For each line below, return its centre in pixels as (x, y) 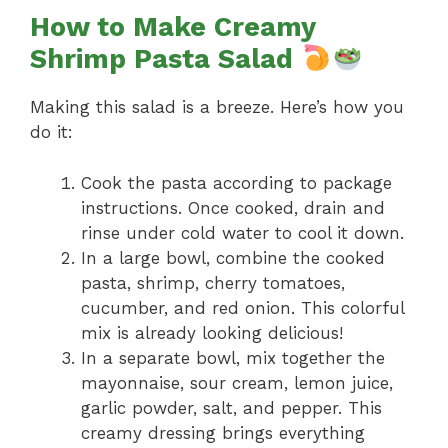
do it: (51, 132)
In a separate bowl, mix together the (233, 357)
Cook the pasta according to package (236, 182)
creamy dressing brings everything (223, 432)
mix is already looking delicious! (212, 332)
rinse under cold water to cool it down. (242, 232)
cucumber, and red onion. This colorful (242, 307)
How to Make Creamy (172, 27)
